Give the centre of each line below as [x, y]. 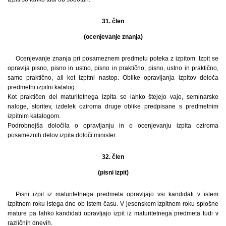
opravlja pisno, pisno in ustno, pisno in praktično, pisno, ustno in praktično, [113, 68]
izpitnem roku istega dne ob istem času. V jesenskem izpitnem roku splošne [113, 204]
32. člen [113, 157]
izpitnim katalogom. [34, 116]
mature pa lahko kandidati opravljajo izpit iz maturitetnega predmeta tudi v [113, 214]
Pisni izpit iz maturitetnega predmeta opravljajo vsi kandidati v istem [117, 194]
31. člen [113, 21]
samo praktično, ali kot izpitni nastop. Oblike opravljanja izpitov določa [113, 78]
